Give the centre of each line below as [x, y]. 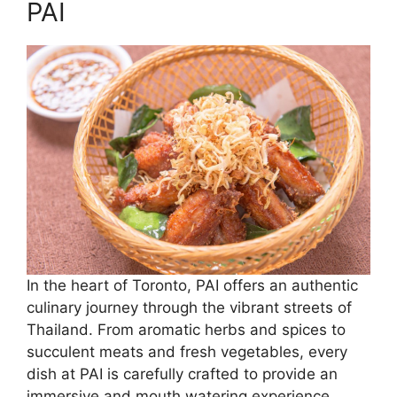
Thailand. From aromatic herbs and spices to [186, 329]
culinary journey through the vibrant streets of [189, 307]
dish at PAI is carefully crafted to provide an [182, 374]
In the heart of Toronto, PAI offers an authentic [192, 285]
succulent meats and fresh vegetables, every [187, 351]
